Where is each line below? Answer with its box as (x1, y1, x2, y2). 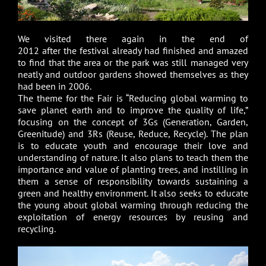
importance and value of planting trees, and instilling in (17, 163, 249, 176)
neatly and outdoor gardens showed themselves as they (17, 68, 249, 81)
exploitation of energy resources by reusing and (17, 211, 249, 223)
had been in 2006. (17, 80, 91, 93)
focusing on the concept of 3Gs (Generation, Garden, (17, 116, 249, 128)
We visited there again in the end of (17, 33, 249, 45)
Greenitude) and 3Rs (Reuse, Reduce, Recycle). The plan (17, 128, 249, 140)
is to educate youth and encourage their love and (17, 140, 249, 152)
